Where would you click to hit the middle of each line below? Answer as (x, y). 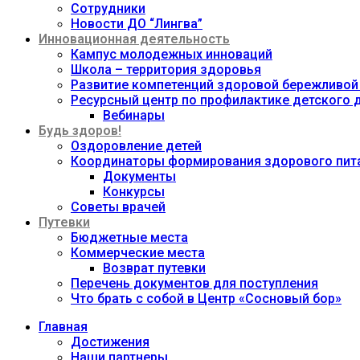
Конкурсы (134, 192)
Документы (139, 176)
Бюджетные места (129, 237)
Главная (63, 327)
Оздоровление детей (136, 146)
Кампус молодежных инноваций (172, 54)
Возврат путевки (154, 268)
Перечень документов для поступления (194, 283)
